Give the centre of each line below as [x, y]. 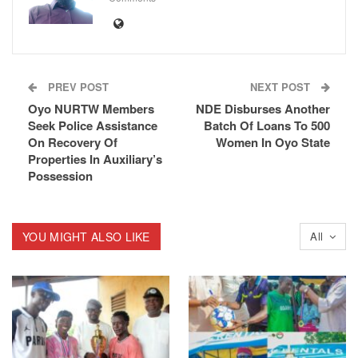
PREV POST [77, 86]
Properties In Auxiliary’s [95, 159]
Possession [60, 175]
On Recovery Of [73, 142]
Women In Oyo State [273, 142]
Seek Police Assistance [93, 125]
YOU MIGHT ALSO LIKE [86, 236]
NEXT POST [282, 86]
